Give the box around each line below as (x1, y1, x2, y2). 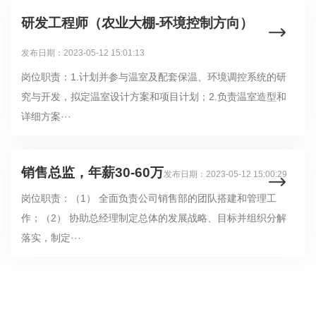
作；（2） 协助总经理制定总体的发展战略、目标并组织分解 (21, 212, 286, 224)
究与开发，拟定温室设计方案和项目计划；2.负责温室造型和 (21, 91, 286, 103)
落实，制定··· (21, 232, 81, 244)
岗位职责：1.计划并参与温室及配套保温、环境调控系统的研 (21, 71, 286, 83)
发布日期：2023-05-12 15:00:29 (164, 169, 287, 180)
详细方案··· (21, 111, 71, 123)
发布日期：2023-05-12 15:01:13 (21, 48, 145, 59)
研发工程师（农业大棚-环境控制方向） (21, 16, 253, 31)
